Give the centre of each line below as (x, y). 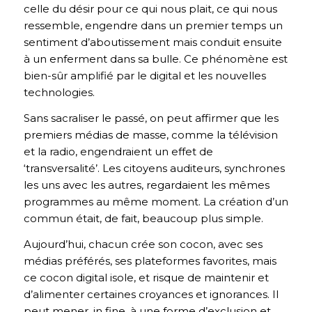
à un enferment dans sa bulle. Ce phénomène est (155, 59)
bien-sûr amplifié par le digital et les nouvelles (145, 76)
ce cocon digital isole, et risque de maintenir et (146, 277)
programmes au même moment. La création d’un (156, 201)
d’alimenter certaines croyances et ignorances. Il (151, 294)
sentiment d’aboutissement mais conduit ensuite (153, 42)
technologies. (59, 92)
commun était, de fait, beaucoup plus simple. (143, 218)
